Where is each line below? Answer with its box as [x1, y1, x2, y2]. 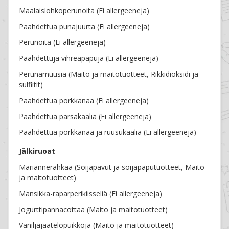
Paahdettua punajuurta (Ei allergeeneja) [19, 21, 150, 32]
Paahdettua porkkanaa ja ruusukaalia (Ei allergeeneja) [19, 127, 197, 138]
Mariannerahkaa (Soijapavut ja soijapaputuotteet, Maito [19, 162, 205, 172]
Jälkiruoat [19, 146, 56, 156]
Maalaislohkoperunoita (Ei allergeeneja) [19, 6, 150, 16]
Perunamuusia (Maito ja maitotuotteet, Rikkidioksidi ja [19, 69, 199, 79]
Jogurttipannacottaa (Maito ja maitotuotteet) [19, 204, 168, 215]
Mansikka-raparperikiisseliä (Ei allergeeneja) [19, 189, 163, 199]
